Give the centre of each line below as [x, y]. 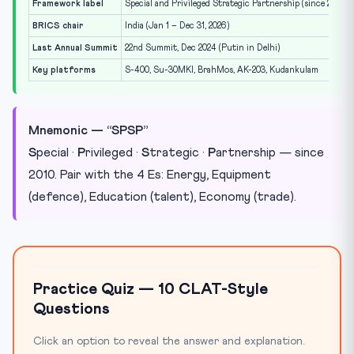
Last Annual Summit [75, 47]
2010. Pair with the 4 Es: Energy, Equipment [150, 174]
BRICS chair [58, 25]
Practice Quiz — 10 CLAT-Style [151, 289]
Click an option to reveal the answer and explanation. [169, 341]
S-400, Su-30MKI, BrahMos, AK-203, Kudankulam [222, 70]
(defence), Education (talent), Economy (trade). [162, 196]
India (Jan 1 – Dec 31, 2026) [177, 25]
